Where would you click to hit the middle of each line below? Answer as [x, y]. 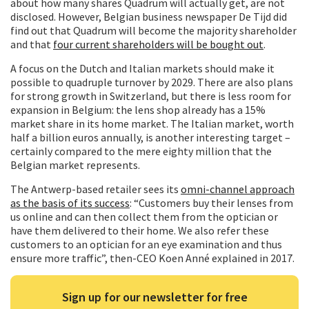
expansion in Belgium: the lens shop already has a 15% [138, 109]
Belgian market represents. [75, 165]
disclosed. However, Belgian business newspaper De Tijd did [149, 16]
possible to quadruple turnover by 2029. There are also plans [152, 82]
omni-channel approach [238, 189]
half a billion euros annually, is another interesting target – [150, 137]
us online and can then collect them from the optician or [144, 216]
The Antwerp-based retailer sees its [96, 189]
